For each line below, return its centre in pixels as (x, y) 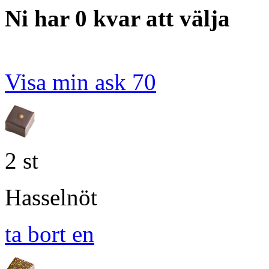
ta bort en (50, 234)
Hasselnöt (51, 198)
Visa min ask (68, 82)
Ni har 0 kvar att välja (117, 18)
